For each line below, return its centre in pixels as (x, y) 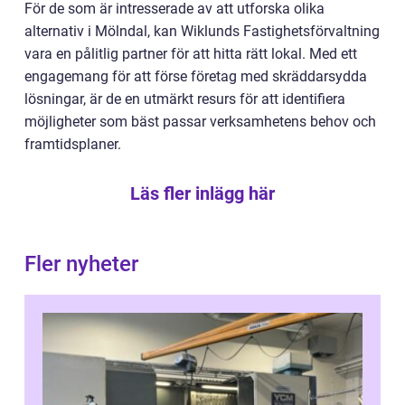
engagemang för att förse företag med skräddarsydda (196, 76)
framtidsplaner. (73, 144)
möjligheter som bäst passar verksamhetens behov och (200, 121)
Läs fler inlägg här (202, 193)
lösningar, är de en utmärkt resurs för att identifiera (185, 99)
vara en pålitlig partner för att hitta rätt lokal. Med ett (191, 53)
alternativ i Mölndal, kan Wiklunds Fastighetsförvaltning (202, 31)
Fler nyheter (81, 264)
